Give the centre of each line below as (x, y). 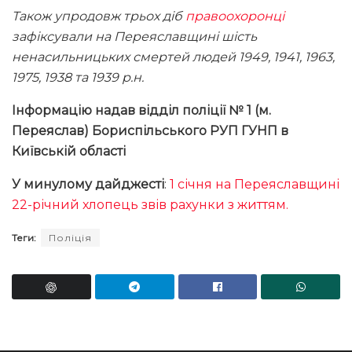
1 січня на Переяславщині (255, 184)
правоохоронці (235, 16)
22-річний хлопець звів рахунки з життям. (150, 204)
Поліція (70, 237)
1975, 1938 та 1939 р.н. (78, 77)
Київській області (69, 151)
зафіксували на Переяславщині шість (134, 36)
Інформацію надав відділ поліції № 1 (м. (141, 110)
